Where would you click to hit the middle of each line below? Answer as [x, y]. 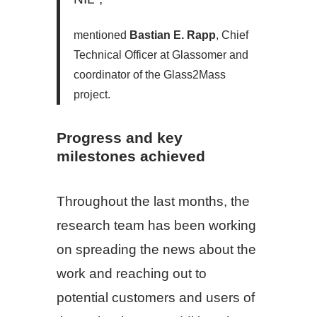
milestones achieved [131, 156]
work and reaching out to [132, 274]
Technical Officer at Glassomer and [161, 54]
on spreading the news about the [156, 250]
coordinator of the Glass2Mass [150, 74]
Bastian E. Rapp [173, 35]
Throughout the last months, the [153, 202]
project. [92, 94]
